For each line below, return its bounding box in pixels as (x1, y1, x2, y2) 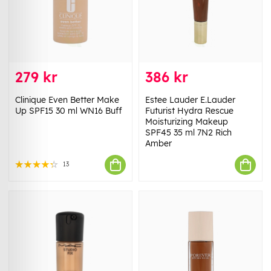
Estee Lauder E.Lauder (145, 94, 235, 106)
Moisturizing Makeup (145, 116, 228, 128)
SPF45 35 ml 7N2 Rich (145, 127, 232, 139)
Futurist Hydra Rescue (145, 105, 233, 117)
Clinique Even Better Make (15, 94, 119, 106)
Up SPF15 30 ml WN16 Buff (15, 105, 122, 117)
